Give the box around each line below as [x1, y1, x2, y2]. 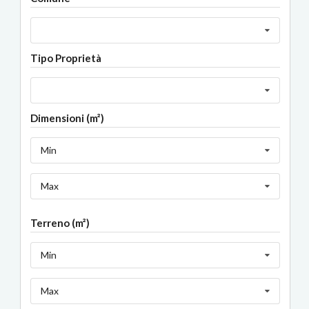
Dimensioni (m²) [30, 111, 104, 124]
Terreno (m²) [30, 217, 90, 230]
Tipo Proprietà [30, 51, 101, 64]
